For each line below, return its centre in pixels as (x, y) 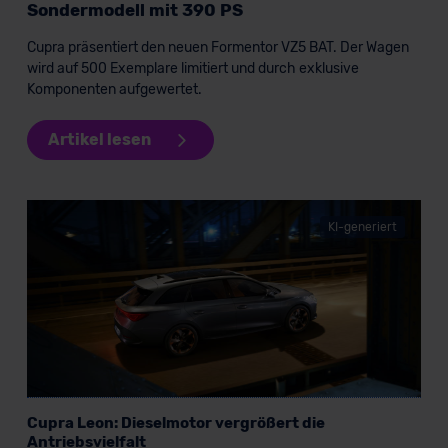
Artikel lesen (99, 140)
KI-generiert (363, 226)
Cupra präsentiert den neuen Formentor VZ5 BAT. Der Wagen (217, 47)
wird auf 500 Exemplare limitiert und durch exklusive (192, 68)
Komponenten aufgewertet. (114, 89)
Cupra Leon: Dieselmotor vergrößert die (175, 422)
